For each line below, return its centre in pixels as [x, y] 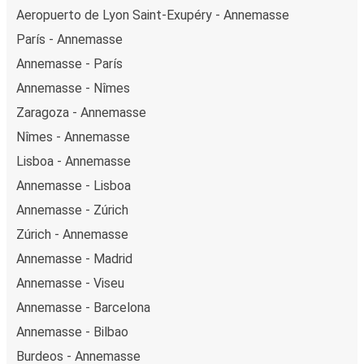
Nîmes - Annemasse [73, 136]
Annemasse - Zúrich [72, 210]
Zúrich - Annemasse [72, 234]
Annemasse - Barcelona [83, 307]
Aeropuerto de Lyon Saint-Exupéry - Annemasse [153, 15]
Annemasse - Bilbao [72, 331]
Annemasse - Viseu [70, 283]
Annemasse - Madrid [74, 258]
